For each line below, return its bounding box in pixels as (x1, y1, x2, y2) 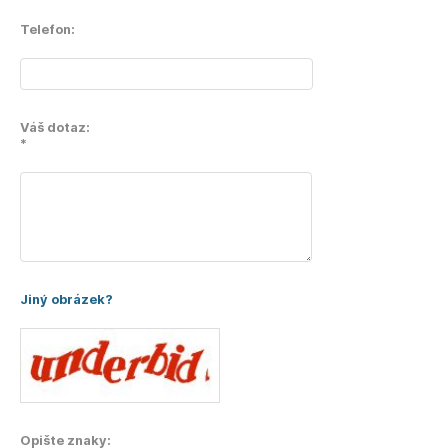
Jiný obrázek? (20, 291, 113, 307)
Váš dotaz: (20, 119, 90, 135)
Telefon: (20, 21, 75, 37)
